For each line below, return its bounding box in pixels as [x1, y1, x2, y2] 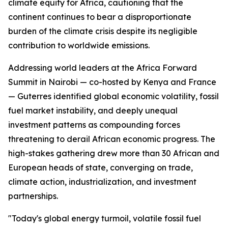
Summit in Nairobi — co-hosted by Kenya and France [8, 77, 216, 87]
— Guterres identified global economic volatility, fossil [8, 91, 219, 101]
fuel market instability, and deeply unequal [8, 105, 178, 116]
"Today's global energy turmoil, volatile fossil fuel [8, 213, 201, 223]
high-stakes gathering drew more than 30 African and [8, 148, 219, 158]
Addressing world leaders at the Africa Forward [8, 63, 197, 73]
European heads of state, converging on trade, [8, 162, 193, 173]
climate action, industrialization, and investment [8, 177, 196, 187]
